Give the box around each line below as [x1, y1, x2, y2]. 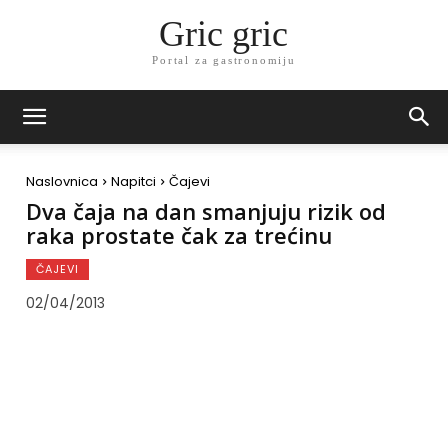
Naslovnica [26, 172, 98, 191]
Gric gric [159, 14, 289, 55]
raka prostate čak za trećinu [26, 220, 332, 250]
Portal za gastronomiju [152, 54, 296, 67]
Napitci [111, 172, 156, 191]
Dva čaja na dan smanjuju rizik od [26, 196, 386, 226]
